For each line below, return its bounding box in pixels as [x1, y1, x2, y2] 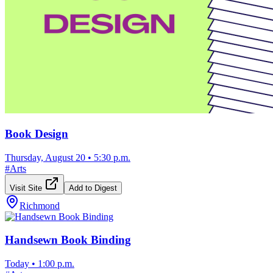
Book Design [5, 127, 68, 140]
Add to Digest [69, 183, 117, 193]
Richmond [19, 200, 60, 211]
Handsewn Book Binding [5, 233, 131, 247]
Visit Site [10, 183, 44, 193]
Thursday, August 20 [5, 152, 85, 163]
